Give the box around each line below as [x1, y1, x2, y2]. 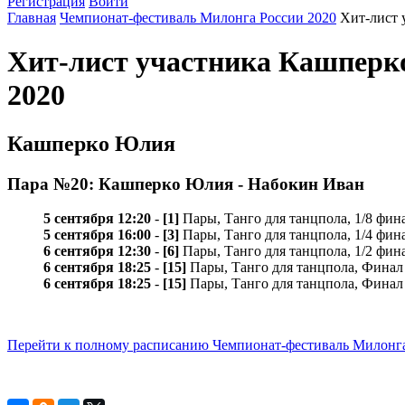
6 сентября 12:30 [43, 243, 151, 259]
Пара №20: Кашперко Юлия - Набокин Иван [7, 174, 364, 193]
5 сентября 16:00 [43, 227, 151, 243]
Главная [7, 9, 56, 25]
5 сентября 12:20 [43, 211, 151, 227]
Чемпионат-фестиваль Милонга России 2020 [60, 9, 336, 25]
